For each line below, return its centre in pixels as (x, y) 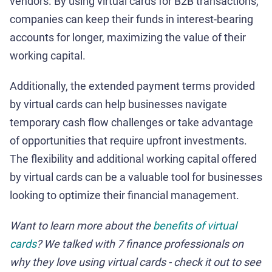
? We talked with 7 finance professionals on (140, 243)
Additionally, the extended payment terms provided (132, 86)
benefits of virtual (195, 225)
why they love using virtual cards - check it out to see (135, 262)
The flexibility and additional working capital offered (133, 158)
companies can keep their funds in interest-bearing (131, 19)
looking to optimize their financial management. (124, 195)
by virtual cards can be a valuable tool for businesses (136, 177)
